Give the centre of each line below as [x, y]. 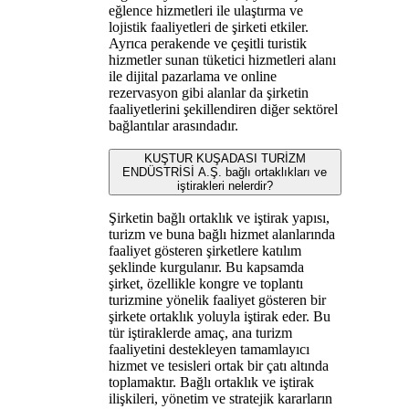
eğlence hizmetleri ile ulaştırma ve [205, 10]
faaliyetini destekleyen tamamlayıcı [209, 349]
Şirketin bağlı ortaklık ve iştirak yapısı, [219, 217]
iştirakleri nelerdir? [225, 185]
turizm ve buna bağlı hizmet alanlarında [221, 234]
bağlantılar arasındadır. [173, 125]
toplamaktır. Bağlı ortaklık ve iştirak [211, 382]
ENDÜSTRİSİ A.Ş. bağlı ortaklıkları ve [225, 172]
